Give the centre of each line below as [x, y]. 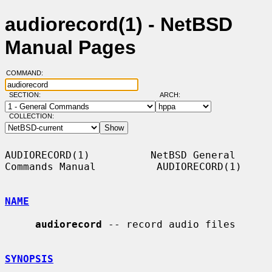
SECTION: [27, 95]
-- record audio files [169, 224]
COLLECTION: [31, 116]
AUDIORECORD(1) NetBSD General [120, 155]
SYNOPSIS [29, 259]
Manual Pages [70, 48]
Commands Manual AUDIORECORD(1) [123, 166]
